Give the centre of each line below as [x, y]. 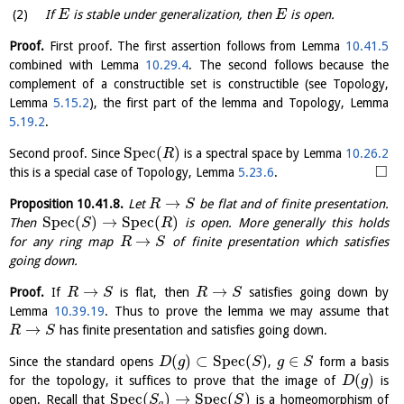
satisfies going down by [316, 293]
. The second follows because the [289, 65]
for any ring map [64, 242]
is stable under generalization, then [172, 15]
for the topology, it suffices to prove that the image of [175, 381]
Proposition [43, 204]
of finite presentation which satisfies [278, 242]
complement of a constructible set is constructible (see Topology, [199, 84]
